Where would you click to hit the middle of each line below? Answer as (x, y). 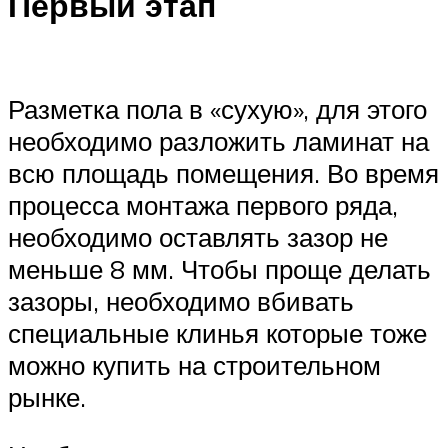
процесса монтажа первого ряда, (203, 204)
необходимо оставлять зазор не (198, 236)
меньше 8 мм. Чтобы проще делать (219, 268)
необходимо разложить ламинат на (218, 140)
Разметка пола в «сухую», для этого (217, 108)
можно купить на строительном (194, 364)
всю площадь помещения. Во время (223, 172)
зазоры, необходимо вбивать (181, 300)
